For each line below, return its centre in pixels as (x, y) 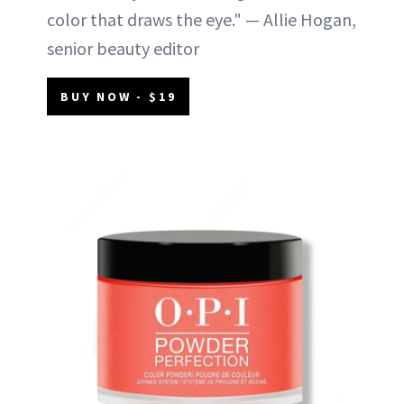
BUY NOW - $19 (119, 96)
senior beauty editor (123, 48)
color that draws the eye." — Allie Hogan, (202, 19)
